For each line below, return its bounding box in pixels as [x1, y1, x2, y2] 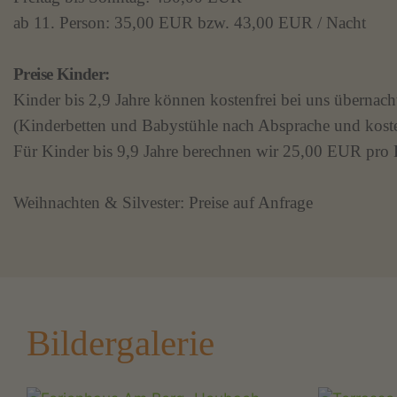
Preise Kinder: [13, 65, 110, 84]
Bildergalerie [27, 323, 214, 364]
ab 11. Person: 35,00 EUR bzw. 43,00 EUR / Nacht [13, 13, 366, 33]
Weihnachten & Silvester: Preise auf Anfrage [13, 193, 313, 213]
